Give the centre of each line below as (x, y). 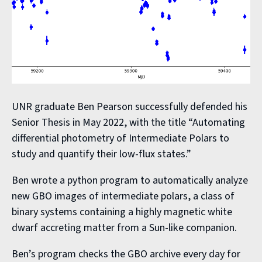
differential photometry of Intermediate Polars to (120, 138)
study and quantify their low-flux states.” (101, 154)
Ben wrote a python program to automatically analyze (130, 180)
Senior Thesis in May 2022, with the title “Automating (128, 122)
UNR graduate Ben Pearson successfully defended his (130, 106)
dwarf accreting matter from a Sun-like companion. (124, 227)
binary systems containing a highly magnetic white (122, 212)
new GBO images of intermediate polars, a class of (123, 196)
